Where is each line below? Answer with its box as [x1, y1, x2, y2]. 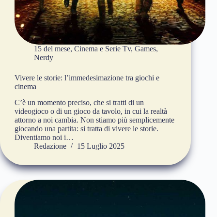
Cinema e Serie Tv [74, 45, 131, 53]
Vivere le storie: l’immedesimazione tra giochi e [15, 74, 159, 82]
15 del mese [34, 45, 70, 53]
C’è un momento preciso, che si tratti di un [15, 98, 144, 107]
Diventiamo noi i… [15, 133, 74, 142]
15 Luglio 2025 [77, 142, 124, 151]
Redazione [34, 142, 66, 151]
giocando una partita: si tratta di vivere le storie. [15, 124, 158, 133]
